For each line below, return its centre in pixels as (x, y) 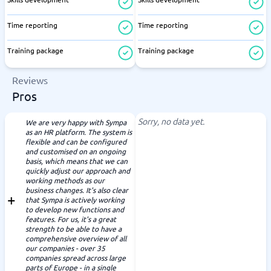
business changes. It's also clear (77, 190)
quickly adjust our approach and (78, 171)
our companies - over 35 (65, 248)
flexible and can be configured (76, 142)
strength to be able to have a (73, 229)
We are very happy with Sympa (76, 122)
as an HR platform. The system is (79, 132)
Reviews (30, 80)
